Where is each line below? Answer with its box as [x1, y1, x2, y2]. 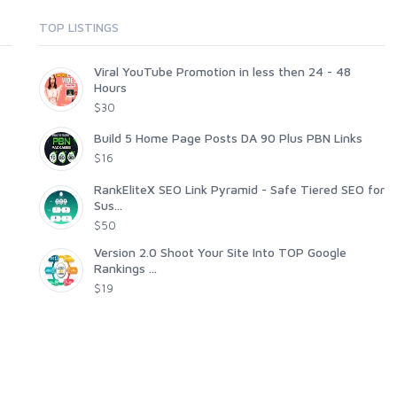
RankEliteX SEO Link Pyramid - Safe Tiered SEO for [94, 181, 385, 197]
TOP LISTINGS [39, 19, 119, 35]
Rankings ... [94, 260, 157, 276]
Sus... [94, 197, 122, 213]
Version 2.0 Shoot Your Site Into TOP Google [94, 244, 346, 260]
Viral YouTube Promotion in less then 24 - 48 [94, 63, 351, 79]
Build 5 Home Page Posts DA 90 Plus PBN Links [94, 129, 362, 145]
